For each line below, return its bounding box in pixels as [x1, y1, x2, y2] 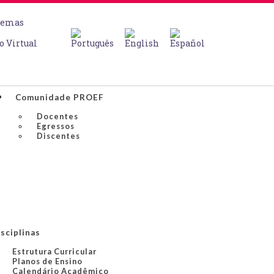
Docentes [37, 111, 78, 121]
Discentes [37, 131, 80, 141]
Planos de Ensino [12, 256, 83, 266]
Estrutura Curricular [12, 246, 97, 256]
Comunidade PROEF [15, 92, 103, 102]
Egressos [37, 121, 75, 131]
